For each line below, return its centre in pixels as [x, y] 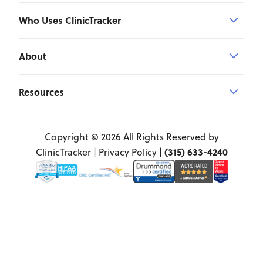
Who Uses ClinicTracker [70, 21]
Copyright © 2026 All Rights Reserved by [131, 137]
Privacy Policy [127, 152]
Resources [41, 92]
